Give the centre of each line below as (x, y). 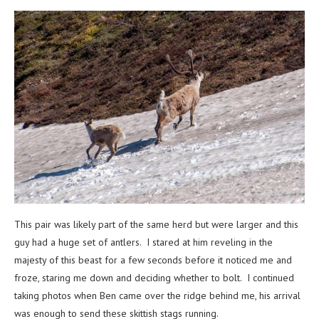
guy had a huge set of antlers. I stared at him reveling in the (143, 242)
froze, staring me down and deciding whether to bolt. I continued (154, 278)
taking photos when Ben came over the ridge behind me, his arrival (157, 296)
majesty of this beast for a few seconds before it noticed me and (153, 260)
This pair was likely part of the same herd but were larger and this (156, 225)
